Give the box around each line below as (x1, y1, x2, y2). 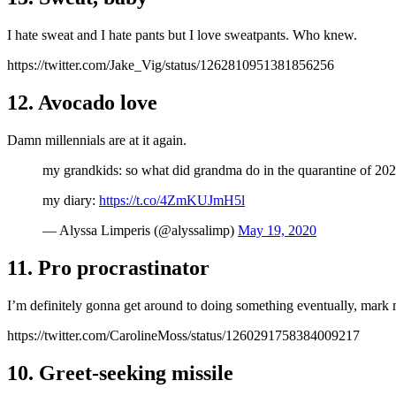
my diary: (42, 193, 99, 209)
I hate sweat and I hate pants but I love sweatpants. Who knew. (7, 27, 357, 43)
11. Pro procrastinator (7, 256, 209, 280)
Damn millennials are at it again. (7, 133, 187, 148)
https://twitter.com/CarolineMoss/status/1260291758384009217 (7, 327, 360, 343)
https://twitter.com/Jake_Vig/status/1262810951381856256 (7, 57, 334, 73)
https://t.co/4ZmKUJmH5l (99, 193, 245, 209)
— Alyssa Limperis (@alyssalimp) (42, 223, 238, 239)
